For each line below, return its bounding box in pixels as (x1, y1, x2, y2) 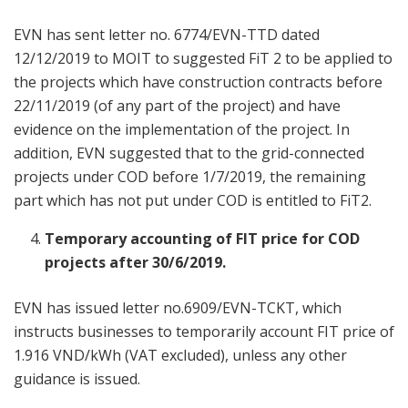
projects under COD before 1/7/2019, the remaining (14, 166, 366, 187)
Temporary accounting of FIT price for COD (45, 228, 361, 249)
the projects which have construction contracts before (14, 71, 382, 92)
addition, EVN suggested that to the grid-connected (14, 142, 364, 163)
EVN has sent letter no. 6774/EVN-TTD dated (14, 24, 320, 45)
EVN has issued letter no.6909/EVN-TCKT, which (14, 297, 342, 318)
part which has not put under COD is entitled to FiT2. (14, 189, 372, 210)
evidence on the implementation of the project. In (14, 118, 350, 139)
